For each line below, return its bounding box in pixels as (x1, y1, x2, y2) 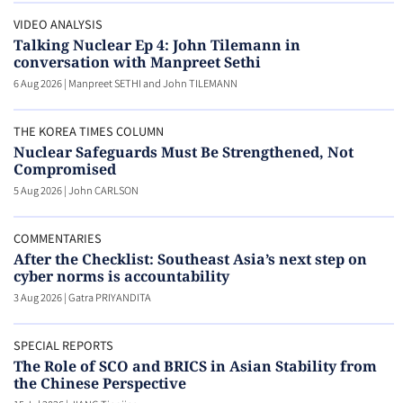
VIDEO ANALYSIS (13, 15, 103, 33)
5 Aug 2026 (13, 183, 62, 198)
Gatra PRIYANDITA (68, 290, 151, 305)
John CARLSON (68, 183, 139, 198)
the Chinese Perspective (13, 373, 186, 394)
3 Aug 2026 (13, 290, 62, 305)
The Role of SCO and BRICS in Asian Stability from (13, 356, 377, 377)
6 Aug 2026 (13, 76, 62, 91)
